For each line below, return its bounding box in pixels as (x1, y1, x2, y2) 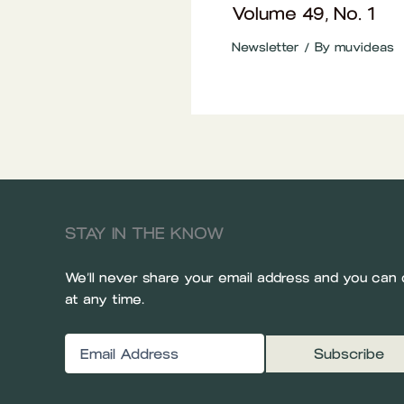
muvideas (335, 39, 394, 55)
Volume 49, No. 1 (232, 2, 374, 24)
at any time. (65, 291, 144, 308)
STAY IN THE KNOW (65, 223, 225, 243)
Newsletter (232, 39, 299, 55)
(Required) (95, 334, 159, 350)
